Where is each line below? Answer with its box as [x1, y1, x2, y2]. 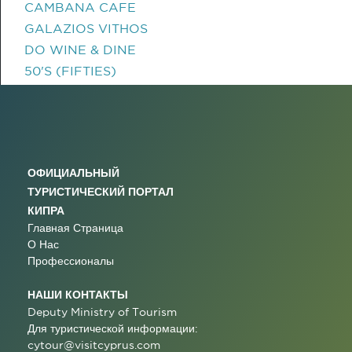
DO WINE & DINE [24, 42, 136, 57]
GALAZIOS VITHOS [24, 21, 148, 35]
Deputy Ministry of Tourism [27, 306, 177, 318]
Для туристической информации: [27, 322, 198, 335]
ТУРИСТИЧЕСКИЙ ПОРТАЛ [27, 185, 174, 197]
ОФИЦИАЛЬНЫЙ [27, 167, 119, 178]
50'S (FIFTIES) [24, 64, 116, 78]
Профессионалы [27, 255, 114, 267]
